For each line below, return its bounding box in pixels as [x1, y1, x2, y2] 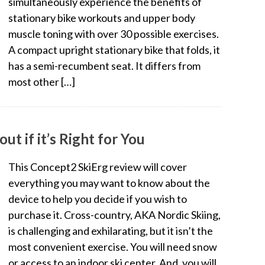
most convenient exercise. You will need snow [8, 240, 217, 253]
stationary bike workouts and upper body [8, 11, 195, 24]
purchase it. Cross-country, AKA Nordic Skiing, [8, 208, 221, 221]
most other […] [8, 75, 75, 88]
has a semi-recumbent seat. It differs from [8, 59, 201, 72]
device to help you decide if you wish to [8, 192, 187, 205]
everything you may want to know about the [8, 176, 210, 189]
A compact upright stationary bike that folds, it [8, 43, 220, 56]
